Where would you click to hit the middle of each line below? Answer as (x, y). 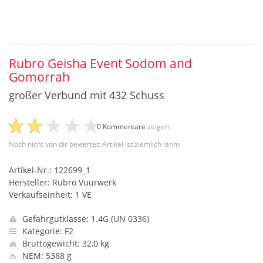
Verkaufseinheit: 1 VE (50, 195)
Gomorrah (39, 77)
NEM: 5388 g (46, 256)
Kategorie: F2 (47, 231)
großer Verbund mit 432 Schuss (87, 95)
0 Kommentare (122, 127)
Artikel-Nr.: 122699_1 (50, 170)
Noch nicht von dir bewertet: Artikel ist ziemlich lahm (94, 144)
